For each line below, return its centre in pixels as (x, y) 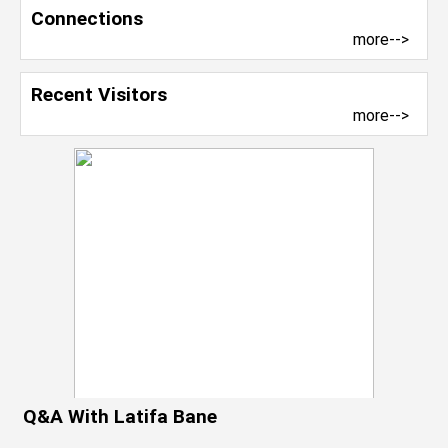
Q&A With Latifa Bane (120, 416)
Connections (87, 18)
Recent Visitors (99, 94)
